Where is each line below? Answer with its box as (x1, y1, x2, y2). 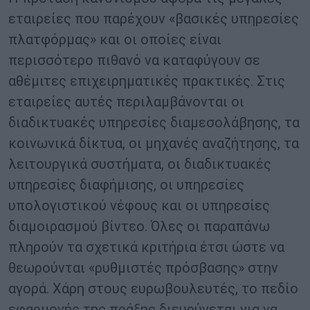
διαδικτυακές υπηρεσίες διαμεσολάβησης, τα (8, 114, 300, 131)
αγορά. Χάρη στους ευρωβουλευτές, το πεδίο (8, 280, 298, 298)
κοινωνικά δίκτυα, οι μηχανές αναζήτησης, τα (8, 135, 299, 152)
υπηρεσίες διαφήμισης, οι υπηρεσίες (8, 176, 244, 194)
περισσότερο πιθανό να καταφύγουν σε (8, 52, 260, 69)
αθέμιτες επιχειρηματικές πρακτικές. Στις (8, 73, 285, 90)
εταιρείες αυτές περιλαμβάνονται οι (8, 93, 244, 111)
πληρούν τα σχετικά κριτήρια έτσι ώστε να (8, 239, 284, 256)
